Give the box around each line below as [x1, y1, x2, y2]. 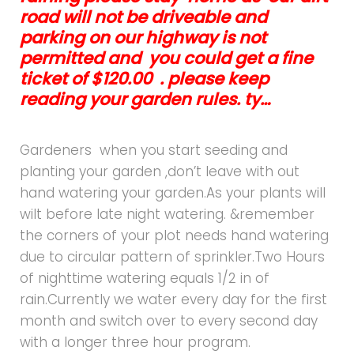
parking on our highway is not [20, 25, 266, 49]
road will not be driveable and [20, 5, 267, 28]
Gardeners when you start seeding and [20, 140, 288, 160]
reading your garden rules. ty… [20, 87, 270, 111]
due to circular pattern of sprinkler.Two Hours [20, 247, 325, 266]
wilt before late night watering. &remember [20, 204, 314, 224]
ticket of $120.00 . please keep [20, 66, 269, 90]
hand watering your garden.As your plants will [20, 183, 326, 202]
